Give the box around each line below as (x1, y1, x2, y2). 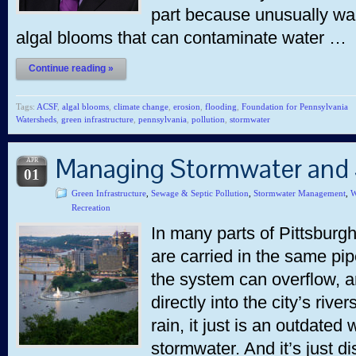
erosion (173, 102, 200, 111)
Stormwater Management (253, 188, 346, 198)
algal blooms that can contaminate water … (16, 29, 346, 48)
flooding (205, 102, 237, 111)
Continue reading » (29, 63, 114, 74)
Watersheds (16, 114, 56, 124)
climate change (114, 102, 168, 111)
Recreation (72, 203, 110, 212)
